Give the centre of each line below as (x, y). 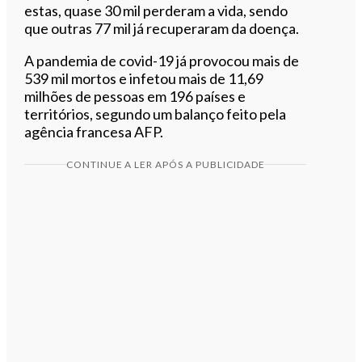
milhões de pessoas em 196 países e (135, 96)
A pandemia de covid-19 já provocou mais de (162, 60)
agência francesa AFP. (94, 131)
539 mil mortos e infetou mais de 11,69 (144, 78)
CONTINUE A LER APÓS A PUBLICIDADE (165, 164)
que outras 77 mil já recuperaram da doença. (162, 28)
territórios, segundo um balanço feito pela (156, 114)
